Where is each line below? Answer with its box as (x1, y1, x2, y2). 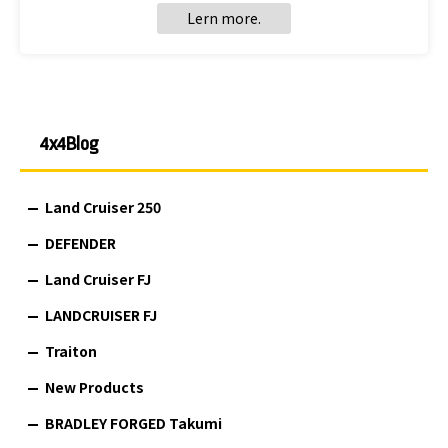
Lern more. (187, 7, 261, 28)
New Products (45, 376, 144, 397)
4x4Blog (40, 132, 99, 155)
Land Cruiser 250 (45, 196, 161, 217)
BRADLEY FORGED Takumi (45, 412, 222, 433)
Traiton (45, 340, 97, 361)
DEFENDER (45, 232, 116, 253)
